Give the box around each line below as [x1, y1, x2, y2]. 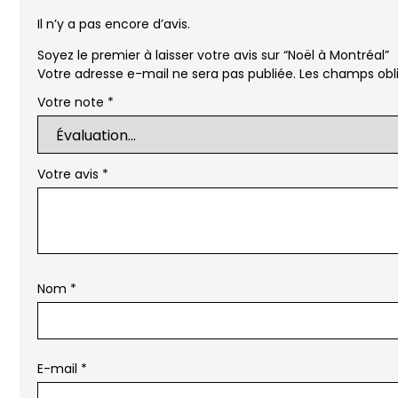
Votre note [37, 93, 107, 112]
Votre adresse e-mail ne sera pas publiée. [37, 65, 296, 84]
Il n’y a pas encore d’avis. [37, 14, 190, 33]
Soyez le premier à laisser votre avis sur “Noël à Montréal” [37, 46, 389, 65]
